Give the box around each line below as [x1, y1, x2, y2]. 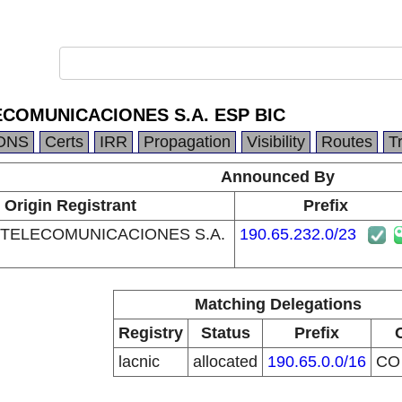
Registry [118, 324, 183, 342]
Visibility [247, 133, 305, 151]
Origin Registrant [4, 197, 136, 214]
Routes [321, 133, 372, 151]
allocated [193, 353, 258, 371]
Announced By [221, 168, 335, 186]
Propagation [144, 133, 231, 151]
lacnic [118, 353, 160, 371]
